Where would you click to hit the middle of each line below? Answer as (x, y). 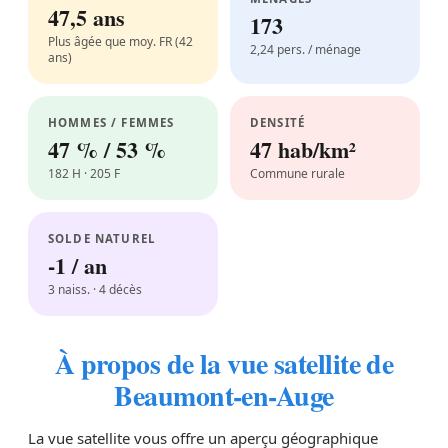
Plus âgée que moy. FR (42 (120, 41)
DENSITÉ (278, 122)
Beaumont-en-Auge (224, 395)
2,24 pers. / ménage (305, 49)
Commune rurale (297, 173)
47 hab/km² (303, 149)
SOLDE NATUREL (102, 238)
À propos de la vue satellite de (224, 363)
